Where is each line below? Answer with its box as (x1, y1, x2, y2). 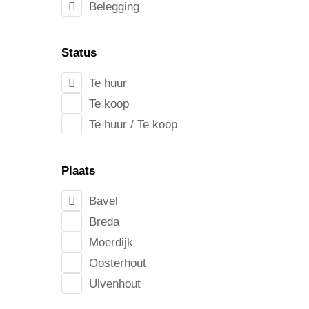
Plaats (61, 164, 95, 177)
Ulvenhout (88, 277, 141, 290)
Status (61, 46, 97, 59)
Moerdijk (88, 235, 133, 249)
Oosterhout (88, 256, 146, 270)
